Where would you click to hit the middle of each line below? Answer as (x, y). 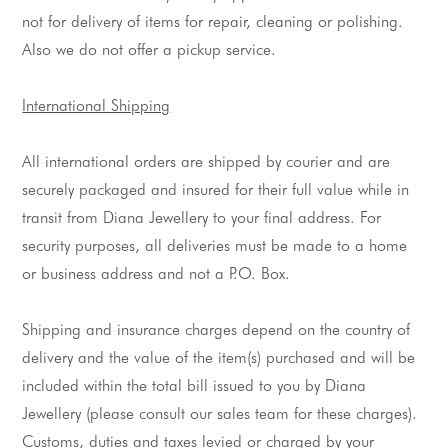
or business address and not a (126, 273)
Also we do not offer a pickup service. (149, 49)
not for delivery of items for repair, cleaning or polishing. (213, 21)
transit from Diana (86, 217)
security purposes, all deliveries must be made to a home (215, 245)
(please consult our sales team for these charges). (249, 413)
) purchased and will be (336, 357)
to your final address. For (295, 217)
